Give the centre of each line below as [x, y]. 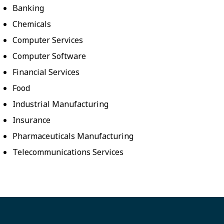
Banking [28, 8]
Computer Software [49, 56]
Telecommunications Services [68, 152]
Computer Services [48, 40]
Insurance [32, 120]
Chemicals [32, 24]
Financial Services [46, 72]
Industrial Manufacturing [61, 104]
